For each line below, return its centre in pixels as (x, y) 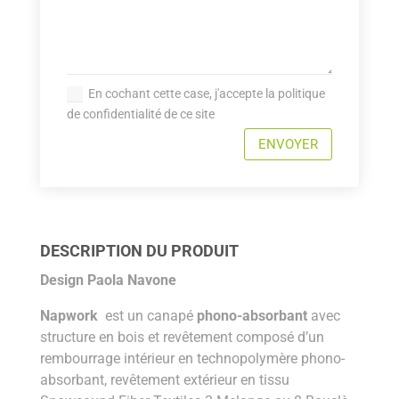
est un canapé (147, 316)
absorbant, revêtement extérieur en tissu (164, 380)
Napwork (69, 316)
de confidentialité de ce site (141, 114)
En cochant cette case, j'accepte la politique (207, 93)
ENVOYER (289, 144)
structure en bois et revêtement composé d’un (182, 338)
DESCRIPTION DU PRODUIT (139, 251)
